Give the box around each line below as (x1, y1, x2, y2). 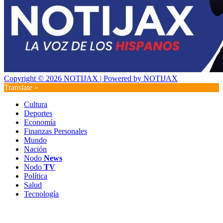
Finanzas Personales (24, 127, 87, 136)
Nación (24, 145, 47, 154)
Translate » (4, 83, 38, 92)
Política (24, 172, 47, 181)
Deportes (24, 109, 52, 118)
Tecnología (24, 190, 59, 199)
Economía (24, 118, 56, 127)
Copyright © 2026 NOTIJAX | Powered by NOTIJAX (4, 74, 178, 83)
